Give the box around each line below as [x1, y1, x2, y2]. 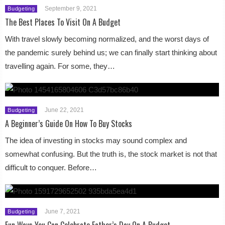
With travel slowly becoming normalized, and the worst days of [5, 34, 209, 43]
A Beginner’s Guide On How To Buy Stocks [5, 117, 133, 130]
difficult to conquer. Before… [5, 163, 97, 172]
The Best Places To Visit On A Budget [5, 16, 121, 28]
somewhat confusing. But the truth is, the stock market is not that [5, 149, 217, 158]
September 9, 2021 [45, 5, 97, 12]
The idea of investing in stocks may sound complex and [5, 136, 187, 145]
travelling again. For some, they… [5, 61, 116, 70]
